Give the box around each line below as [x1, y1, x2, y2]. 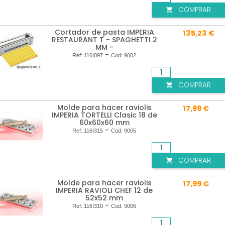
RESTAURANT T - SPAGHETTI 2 [51, 35, 157, 45]
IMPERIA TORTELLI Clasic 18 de [51, 110, 157, 121]
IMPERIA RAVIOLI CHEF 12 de [56, 185, 153, 196]
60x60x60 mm [79, 118, 130, 128]
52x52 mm [85, 193, 123, 203]
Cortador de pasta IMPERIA [54, 27, 154, 38]
